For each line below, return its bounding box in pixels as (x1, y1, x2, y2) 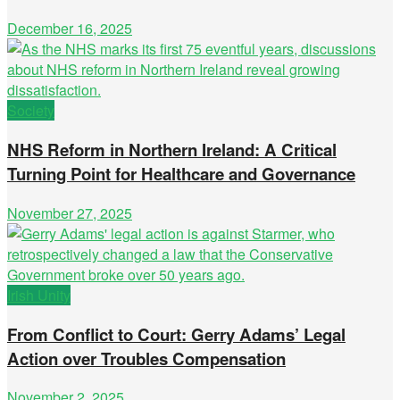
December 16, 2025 (7, 18, 132, 39)
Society (7, 100, 54, 121)
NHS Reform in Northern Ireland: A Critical (7, 137, 337, 162)
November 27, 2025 (7, 202, 132, 223)
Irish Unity (7, 284, 71, 305)
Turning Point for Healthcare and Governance (7, 162, 355, 187)
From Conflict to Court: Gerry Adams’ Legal (7, 321, 346, 346)
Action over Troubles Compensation (7, 346, 286, 371)
